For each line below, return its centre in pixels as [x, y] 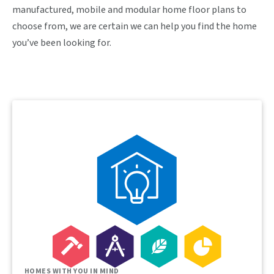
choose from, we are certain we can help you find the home [135, 27]
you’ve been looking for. [62, 43]
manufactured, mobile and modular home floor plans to [129, 10]
